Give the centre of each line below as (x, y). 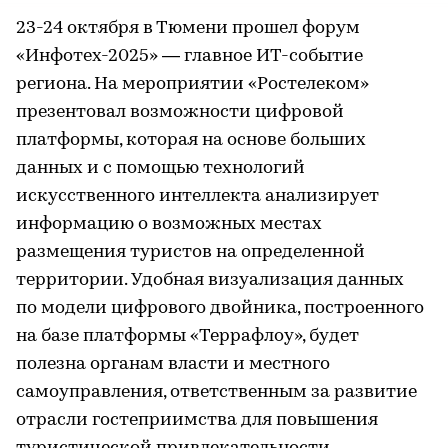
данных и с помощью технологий (160, 168)
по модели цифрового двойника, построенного (220, 308)
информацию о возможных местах (169, 224)
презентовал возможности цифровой (180, 112)
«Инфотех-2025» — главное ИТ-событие (189, 56)
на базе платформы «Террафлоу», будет (187, 336)
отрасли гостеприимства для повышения (197, 420)
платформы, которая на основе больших (191, 140)
